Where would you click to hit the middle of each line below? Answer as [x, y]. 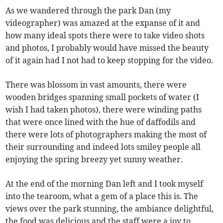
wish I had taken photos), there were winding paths [104, 109]
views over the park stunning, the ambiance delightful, [110, 208]
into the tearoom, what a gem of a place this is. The [102, 196]
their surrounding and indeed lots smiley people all [103, 147]
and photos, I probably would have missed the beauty [107, 48]
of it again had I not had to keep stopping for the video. [110, 60]
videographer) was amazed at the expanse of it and [103, 23]
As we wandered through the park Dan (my [88, 10]
